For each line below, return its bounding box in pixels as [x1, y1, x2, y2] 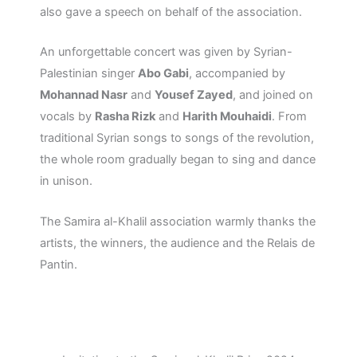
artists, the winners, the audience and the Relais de [40, 235, 315, 250]
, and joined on [233, 88, 313, 103]
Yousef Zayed [155, 88, 233, 103]
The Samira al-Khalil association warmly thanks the [40, 214, 316, 229]
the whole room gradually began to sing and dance [40, 152, 316, 167]
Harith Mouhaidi [182, 109, 272, 124]
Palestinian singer [40, 66, 138, 81]
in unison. [40, 174, 92, 189]
